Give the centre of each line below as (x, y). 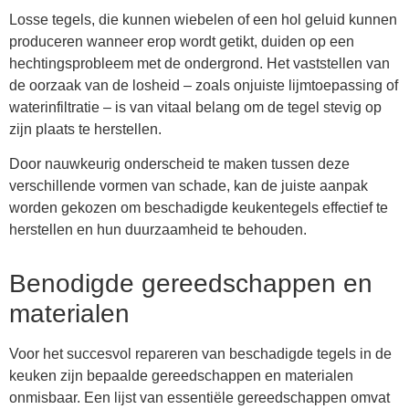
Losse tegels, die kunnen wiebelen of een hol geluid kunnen (203, 19)
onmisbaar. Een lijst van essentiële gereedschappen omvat (199, 398)
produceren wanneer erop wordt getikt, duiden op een (182, 41)
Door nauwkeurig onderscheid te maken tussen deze (179, 164)
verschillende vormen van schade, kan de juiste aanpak (189, 186)
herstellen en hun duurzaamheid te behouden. (158, 230)
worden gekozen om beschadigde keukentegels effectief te (199, 208)
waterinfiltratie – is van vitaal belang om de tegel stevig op (195, 107)
